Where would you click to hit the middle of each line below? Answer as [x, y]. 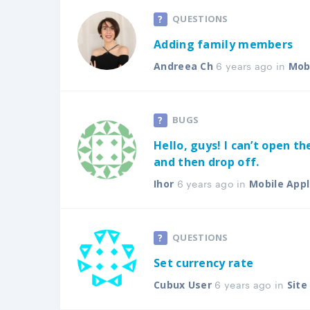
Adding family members [224, 44]
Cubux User [183, 285]
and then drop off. [207, 162]
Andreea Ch [183, 66]
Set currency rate [204, 263]
